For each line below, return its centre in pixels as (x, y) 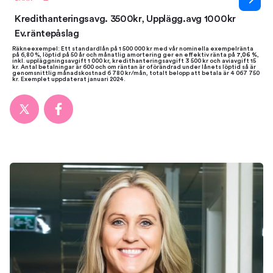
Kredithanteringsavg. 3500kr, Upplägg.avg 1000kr (125, 19)
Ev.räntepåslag (47, 34)
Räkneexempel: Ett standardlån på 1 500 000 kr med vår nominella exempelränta (133, 49)
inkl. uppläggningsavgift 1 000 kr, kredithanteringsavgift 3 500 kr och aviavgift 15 (134, 61)
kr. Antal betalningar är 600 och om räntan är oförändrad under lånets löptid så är (134, 67)
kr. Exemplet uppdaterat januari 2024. (69, 79)
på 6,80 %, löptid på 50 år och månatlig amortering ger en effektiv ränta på (124, 55)
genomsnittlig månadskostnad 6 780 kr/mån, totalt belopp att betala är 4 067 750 (136, 73)
